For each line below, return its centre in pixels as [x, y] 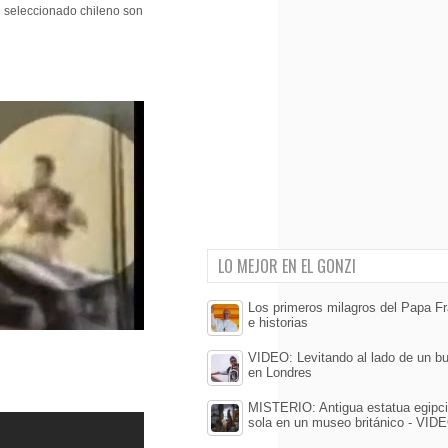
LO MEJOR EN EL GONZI [287, 266]
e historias [278, 322]
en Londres [280, 372]
